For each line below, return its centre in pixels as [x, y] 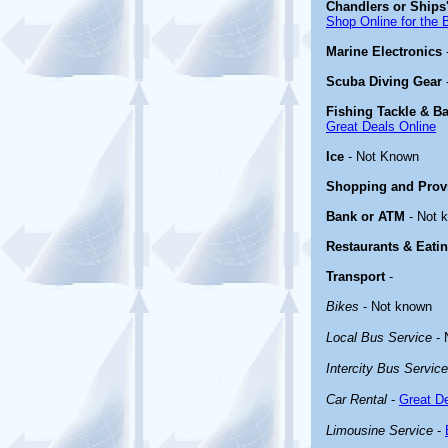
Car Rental [356, 399]
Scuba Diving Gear [384, 81]
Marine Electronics [384, 51]
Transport [355, 276]
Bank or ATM [365, 216]
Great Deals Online [381, 126]
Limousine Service [379, 430]
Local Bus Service [379, 337]
